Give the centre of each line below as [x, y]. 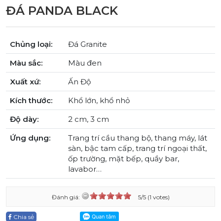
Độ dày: [24, 119]
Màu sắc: [26, 63]
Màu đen [85, 63]
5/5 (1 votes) [154, 197]
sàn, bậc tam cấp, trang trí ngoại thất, [137, 148]
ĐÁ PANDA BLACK [62, 10]
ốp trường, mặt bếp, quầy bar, [124, 158]
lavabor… [85, 169]
